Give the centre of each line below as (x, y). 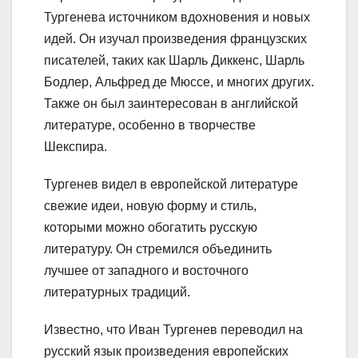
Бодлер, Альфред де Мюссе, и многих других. (179, 82)
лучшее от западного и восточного (146, 270)
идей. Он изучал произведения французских (175, 38)
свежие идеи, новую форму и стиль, (150, 205)
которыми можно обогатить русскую (151, 227)
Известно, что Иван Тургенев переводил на (173, 329)
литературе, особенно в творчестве (150, 125)
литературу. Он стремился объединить (158, 249)
